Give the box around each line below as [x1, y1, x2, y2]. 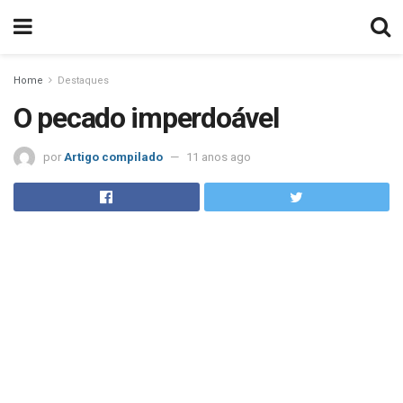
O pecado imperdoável [13, 101, 279, 135]
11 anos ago [186, 149, 251, 164]
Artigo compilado [64, 149, 163, 164]
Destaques [58, 75, 109, 86]
